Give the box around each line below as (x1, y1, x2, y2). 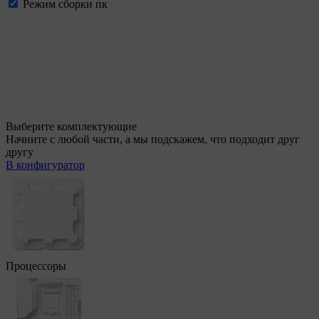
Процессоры (6, 260, 66, 272)
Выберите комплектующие (6, 120, 137, 132)
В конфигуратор (6, 159, 85, 171)
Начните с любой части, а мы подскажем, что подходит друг (6, 133, 300, 145)
